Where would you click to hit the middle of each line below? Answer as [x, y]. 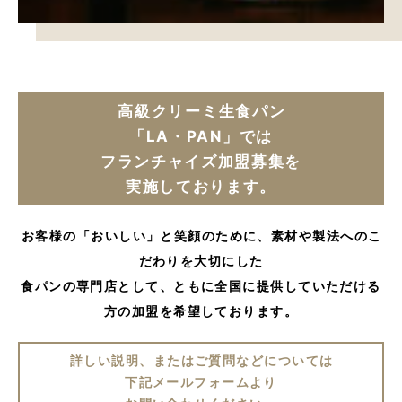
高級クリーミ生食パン [202, 111]
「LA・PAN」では [201, 136]
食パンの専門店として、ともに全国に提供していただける [201, 285]
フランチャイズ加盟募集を [201, 161]
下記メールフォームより [201, 381]
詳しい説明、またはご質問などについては [202, 360]
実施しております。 [201, 186]
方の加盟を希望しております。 [201, 310]
